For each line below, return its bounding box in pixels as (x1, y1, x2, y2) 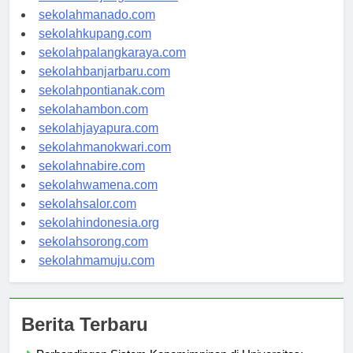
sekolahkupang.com (39, 41, 151, 55)
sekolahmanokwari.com (39, 154, 171, 169)
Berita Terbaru (21, 328, 148, 350)
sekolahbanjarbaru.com (39, 79, 170, 93)
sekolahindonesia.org (39, 230, 159, 244)
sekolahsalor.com (39, 211, 136, 225)
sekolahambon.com (39, 117, 148, 131)
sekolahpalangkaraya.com (39, 60, 186, 74)
